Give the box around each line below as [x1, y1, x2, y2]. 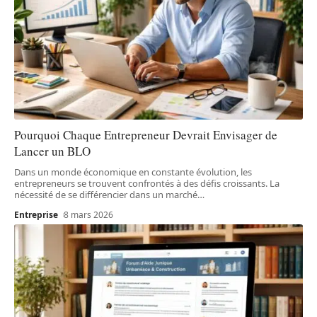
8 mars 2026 [64, 209, 114, 221]
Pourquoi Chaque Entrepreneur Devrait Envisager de [14, 127, 277, 144]
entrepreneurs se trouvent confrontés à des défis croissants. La [14, 177, 279, 190]
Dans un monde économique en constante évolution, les [14, 166, 252, 179]
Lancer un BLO [14, 143, 91, 160]
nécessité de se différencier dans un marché [14, 188, 197, 202]
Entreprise [14, 209, 58, 221]
